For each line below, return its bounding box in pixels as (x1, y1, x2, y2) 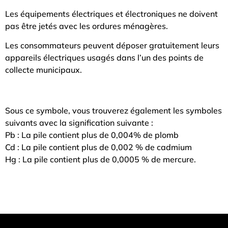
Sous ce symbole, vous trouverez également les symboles (5, 105, 222, 116)
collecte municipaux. (5, 65, 82, 75)
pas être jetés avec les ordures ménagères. (5, 20, 168, 31)
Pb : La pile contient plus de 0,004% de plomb (5, 130, 179, 140)
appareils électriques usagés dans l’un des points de (5, 52, 204, 63)
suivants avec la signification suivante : (5, 118, 153, 128)
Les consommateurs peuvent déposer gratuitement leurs (5, 40, 219, 51)
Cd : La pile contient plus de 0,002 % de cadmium (5, 142, 192, 153)
